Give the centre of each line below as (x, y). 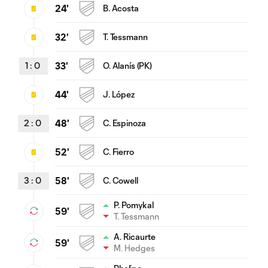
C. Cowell (121, 181)
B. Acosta (121, 8)
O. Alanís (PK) (128, 66)
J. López (119, 95)
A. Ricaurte (135, 237)
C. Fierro (118, 152)
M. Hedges (134, 248)
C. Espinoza (124, 123)
